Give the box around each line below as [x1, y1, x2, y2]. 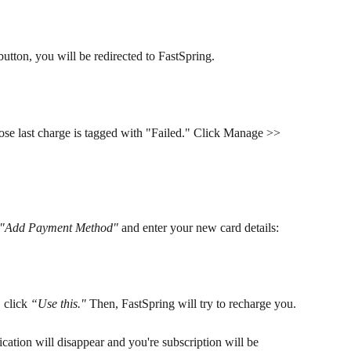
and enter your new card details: [118, 220, 279, 234]
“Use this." [31, 296, 86, 310]
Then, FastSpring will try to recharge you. [86, 296, 299, 310]
